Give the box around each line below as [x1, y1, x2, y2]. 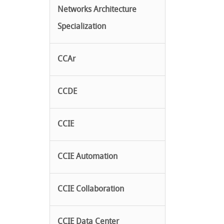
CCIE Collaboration [57, 185, 124, 194]
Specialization [57, 23, 106, 31]
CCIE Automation [57, 153, 117, 161]
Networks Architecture [57, 6, 136, 14]
